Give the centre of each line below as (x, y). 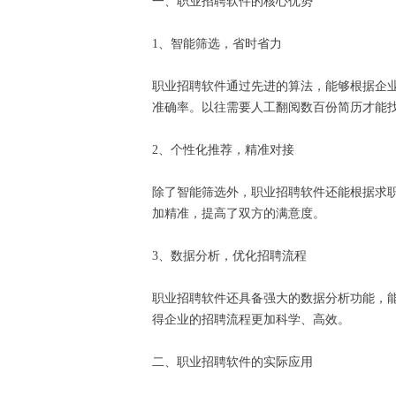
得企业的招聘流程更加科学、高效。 (255, 320)
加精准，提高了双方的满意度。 (242, 214)
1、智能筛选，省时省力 (221, 44)
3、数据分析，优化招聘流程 (233, 256)
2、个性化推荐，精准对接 (227, 150)
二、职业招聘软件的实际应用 (236, 362)
